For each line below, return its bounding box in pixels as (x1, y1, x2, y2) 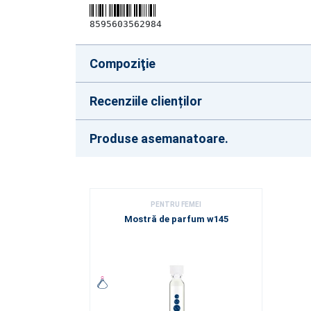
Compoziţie (90, 56, 155, 71)
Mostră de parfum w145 (124, 214, 228, 224)
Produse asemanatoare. (90, 131, 228, 146)
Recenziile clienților (90, 94, 202, 108)
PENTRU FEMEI (151, 201, 201, 208)
